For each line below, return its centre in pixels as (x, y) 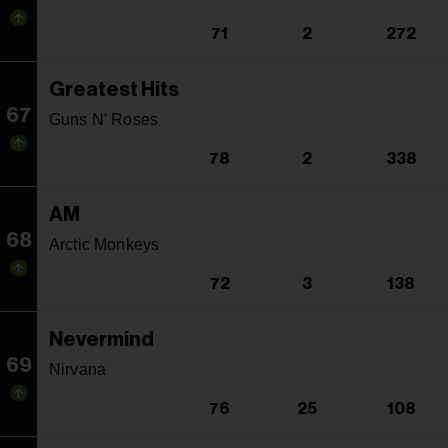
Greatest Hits (114, 89)
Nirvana (78, 369)
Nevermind (101, 339)
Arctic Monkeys (104, 244)
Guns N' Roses (104, 119)
